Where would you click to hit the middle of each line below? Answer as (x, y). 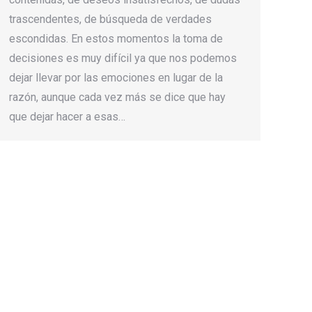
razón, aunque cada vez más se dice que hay (117, 97)
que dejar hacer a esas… (67, 116)
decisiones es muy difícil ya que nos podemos (123, 58)
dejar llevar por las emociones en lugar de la (116, 77)
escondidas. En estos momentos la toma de (116, 38)
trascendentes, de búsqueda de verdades (110, 19)
